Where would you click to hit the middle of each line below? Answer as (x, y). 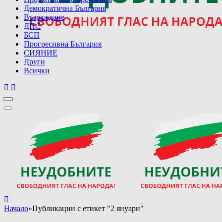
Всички (37, 70)
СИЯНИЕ (41, 53)
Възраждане (44, 17)
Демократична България (65, 8)
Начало (16, 208)
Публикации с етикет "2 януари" (88, 208)
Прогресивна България (63, 44)
